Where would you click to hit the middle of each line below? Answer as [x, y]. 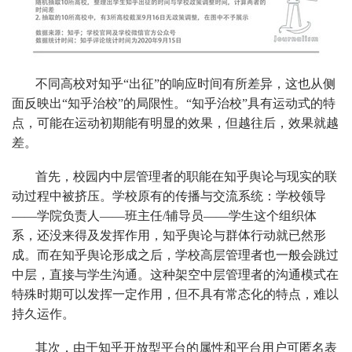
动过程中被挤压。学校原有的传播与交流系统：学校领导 [169, 196]
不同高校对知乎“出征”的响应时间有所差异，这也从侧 [185, 83]
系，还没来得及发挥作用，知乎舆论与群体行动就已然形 [169, 235]
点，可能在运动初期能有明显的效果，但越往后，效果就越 [175, 123]
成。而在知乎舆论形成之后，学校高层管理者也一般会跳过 [175, 255]
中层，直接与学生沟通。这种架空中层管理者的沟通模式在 [175, 274]
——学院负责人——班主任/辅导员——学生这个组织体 [164, 215]
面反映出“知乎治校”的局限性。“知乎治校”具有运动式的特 [174, 103]
